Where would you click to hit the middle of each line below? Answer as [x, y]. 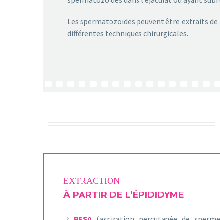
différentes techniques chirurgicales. [128, 33]
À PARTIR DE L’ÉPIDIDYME [124, 195]
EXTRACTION [92, 181]
